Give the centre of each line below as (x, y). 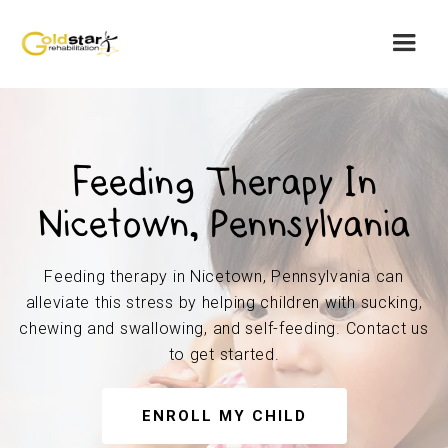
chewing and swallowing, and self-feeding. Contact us (224, 328)
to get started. (224, 354)
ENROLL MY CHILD (224, 416)
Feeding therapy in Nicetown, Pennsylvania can (224, 276)
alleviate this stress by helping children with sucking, (224, 302)
